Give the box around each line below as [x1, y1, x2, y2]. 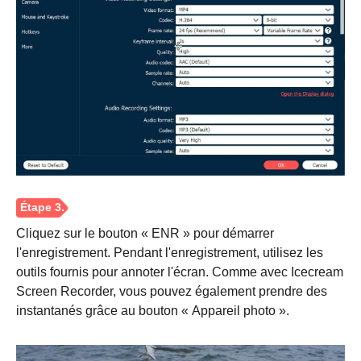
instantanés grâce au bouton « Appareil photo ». [16, 304, 289, 317]
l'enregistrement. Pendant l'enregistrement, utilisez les [16, 246, 323, 259]
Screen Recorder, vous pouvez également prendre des [16, 284, 327, 298]
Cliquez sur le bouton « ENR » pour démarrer [16, 226, 274, 240]
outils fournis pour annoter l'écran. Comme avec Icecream [16, 265, 343, 279]
